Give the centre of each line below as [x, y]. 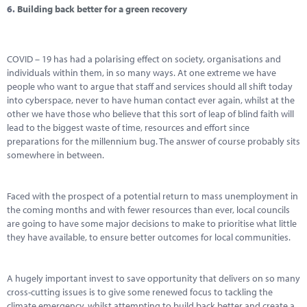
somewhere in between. [56, 155]
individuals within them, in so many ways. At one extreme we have [142, 73]
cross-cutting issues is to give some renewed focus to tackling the [140, 292]
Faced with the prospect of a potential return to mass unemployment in [152, 196]
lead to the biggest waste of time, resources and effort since [128, 127]
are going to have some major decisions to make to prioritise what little [152, 223]
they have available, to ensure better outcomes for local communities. [149, 237]
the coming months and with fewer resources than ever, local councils [148, 210]
